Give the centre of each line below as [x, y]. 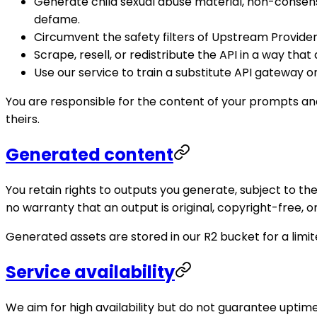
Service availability [90, 272]
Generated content [90, 155]
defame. [57, 20]
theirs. [23, 120]
